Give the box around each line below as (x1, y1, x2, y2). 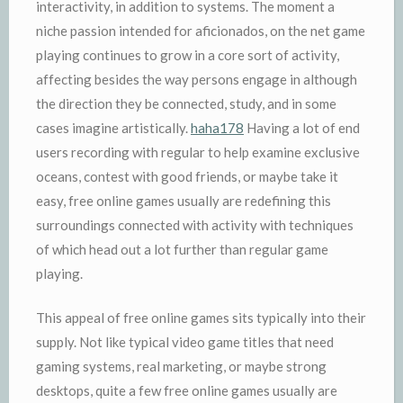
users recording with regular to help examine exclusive (36, 143, 360, 160)
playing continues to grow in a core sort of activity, (36, 46, 339, 63)
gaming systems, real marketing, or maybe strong (36, 358, 327, 374)
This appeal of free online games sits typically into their (36, 309, 366, 326)
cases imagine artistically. (36, 119, 191, 136)
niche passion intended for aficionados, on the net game (36, 22, 365, 39)
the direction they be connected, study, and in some (36, 94, 336, 112)
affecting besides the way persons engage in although (36, 70, 357, 87)
